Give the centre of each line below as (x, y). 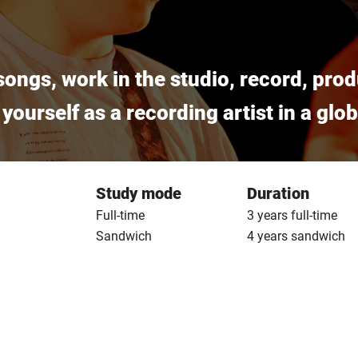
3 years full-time (292, 215)
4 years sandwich (296, 236)
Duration (278, 193)
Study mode (138, 193)
